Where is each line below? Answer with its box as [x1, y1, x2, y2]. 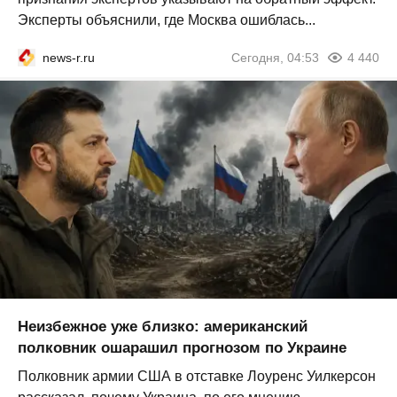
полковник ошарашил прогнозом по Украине [18, 339, 346, 357]
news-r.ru [43, 50, 95, 65]
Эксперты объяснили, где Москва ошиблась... [18, 12, 315, 27]
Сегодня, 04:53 [231, 50, 319, 65]
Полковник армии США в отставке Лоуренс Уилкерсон [18, 369, 376, 385]
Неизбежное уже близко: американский [18, 318, 307, 336]
